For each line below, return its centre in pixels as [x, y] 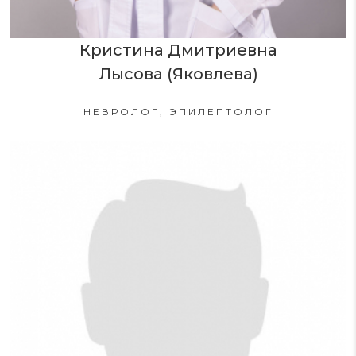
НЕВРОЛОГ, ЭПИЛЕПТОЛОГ [178, 111]
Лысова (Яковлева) [178, 74]
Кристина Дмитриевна [178, 50]
